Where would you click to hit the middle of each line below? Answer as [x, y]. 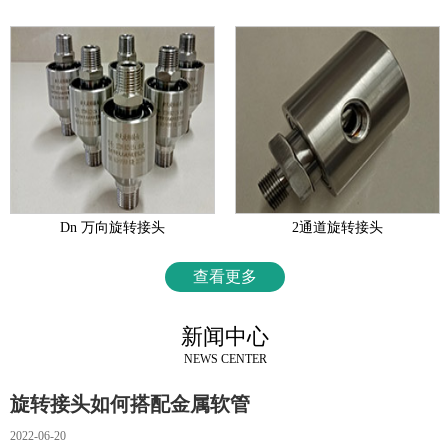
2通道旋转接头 [337, 228]
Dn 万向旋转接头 [112, 228]
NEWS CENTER [225, 359]
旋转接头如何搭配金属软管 [130, 404]
